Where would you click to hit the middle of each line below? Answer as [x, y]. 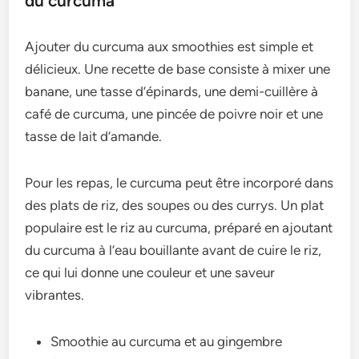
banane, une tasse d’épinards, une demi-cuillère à [172, 91]
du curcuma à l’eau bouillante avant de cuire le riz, [173, 250]
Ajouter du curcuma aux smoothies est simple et [169, 46]
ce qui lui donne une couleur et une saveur [150, 272]
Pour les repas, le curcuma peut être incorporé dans [179, 182]
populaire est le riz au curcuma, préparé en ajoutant [179, 227]
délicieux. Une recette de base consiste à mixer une [178, 69]
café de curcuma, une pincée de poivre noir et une [174, 113]
